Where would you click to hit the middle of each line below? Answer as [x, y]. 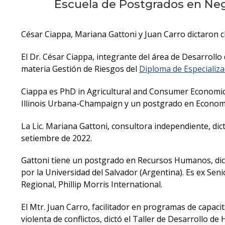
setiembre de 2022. [57, 138]
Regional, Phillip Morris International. [92, 185]
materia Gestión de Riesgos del [80, 69]
